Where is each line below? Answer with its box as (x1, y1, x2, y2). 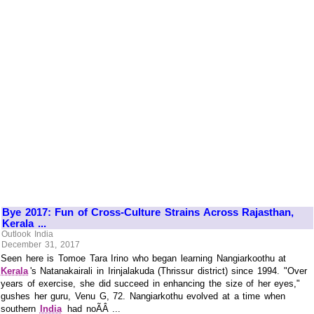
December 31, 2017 (1, 240, 80, 250)
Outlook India (1, 229, 53, 240)
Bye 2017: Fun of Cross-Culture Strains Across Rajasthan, (2, 205, 294, 218)
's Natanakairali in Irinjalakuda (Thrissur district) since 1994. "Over (29, 266, 307, 277)
